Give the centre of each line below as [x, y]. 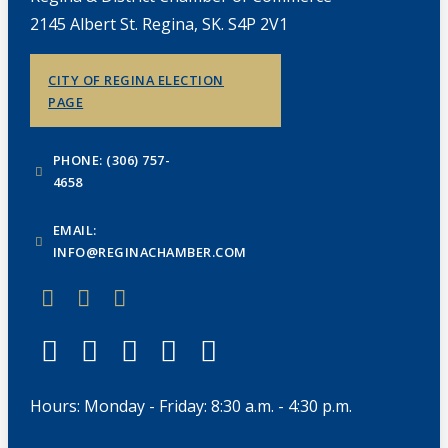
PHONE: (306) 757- [111, 159]
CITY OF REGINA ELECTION [136, 80]
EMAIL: [74, 229]
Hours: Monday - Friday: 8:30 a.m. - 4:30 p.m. [190, 405]
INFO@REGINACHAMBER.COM [149, 251]
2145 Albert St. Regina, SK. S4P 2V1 [158, 24]
